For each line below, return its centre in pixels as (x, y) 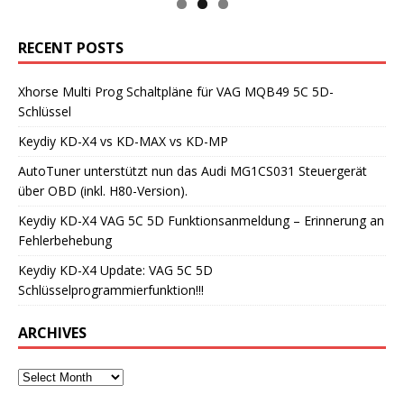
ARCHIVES (52, 333)
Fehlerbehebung (65, 241)
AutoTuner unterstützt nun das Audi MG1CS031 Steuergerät (193, 171)
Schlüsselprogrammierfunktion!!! (111, 290)
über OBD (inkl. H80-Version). (103, 191)
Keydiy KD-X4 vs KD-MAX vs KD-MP (123, 142)
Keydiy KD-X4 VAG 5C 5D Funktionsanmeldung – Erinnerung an (201, 221)
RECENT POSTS (71, 48)
